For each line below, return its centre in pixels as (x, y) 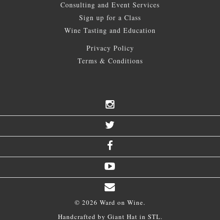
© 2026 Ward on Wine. (110, 202)
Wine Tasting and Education (110, 30)
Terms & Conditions (110, 60)
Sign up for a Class (110, 17)
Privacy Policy (110, 48)
